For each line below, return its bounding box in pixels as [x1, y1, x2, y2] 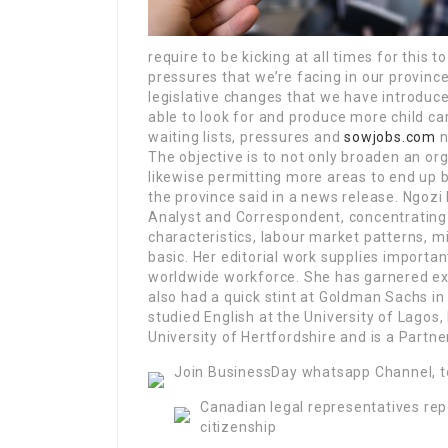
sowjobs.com [344, 129, 437, 145]
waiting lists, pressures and [148, 129, 345, 145]
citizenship [200, 419, 277, 435]
